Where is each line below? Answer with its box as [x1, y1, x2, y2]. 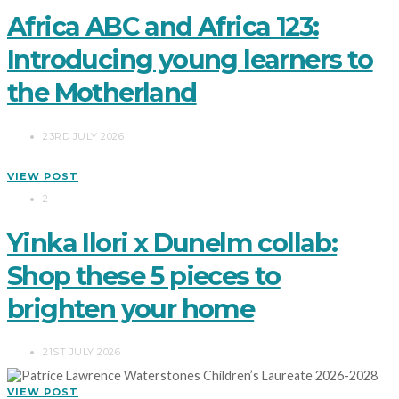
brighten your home [7, 292, 255, 324]
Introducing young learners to [7, 43, 373, 75]
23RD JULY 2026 [43, 129, 124, 142]
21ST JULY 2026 [43, 346, 120, 359]
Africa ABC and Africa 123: [7, 10, 319, 42]
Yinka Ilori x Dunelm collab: [7, 226, 338, 258]
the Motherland [7, 76, 197, 108]
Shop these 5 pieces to [7, 259, 281, 291]
